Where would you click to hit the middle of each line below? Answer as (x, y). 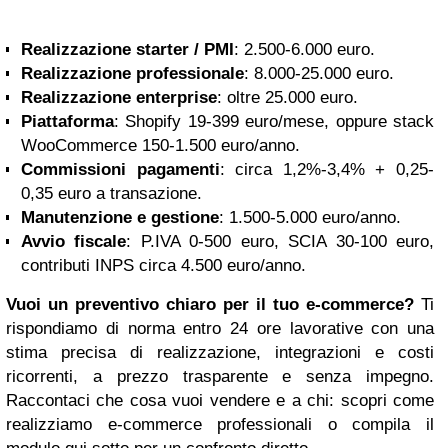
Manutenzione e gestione (120, 217)
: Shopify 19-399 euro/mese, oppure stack (274, 121)
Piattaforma (67, 121)
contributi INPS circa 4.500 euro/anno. (163, 265)
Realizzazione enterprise (119, 97)
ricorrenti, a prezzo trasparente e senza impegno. (220, 376)
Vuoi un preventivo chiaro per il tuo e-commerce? (210, 304)
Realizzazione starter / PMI (127, 49)
